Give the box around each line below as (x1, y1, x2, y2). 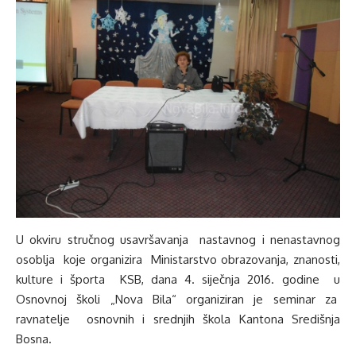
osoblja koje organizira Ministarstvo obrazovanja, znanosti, (16, 251, 340, 267)
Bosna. (16, 331, 52, 346)
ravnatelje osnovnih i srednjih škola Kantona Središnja (16, 311, 340, 327)
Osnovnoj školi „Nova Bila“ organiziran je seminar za (16, 291, 340, 307)
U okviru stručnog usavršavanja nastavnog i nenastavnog (16, 231, 340, 247)
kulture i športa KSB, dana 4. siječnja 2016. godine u (16, 271, 340, 287)
